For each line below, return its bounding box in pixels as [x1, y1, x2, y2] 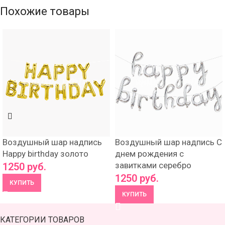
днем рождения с [115, 149, 184, 159]
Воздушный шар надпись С [115, 137, 222, 147]
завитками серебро [115, 160, 191, 170]
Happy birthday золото [3, 149, 88, 159]
